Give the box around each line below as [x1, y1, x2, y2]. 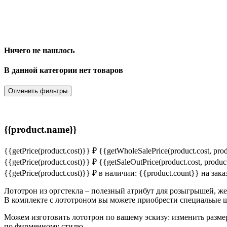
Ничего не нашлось [4, 46, 74, 55]
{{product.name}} [4, 124, 77, 135]
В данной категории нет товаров [4, 65, 123, 74]
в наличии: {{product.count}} [99, 168, 201, 177]
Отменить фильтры [8, 87, 67, 95]
